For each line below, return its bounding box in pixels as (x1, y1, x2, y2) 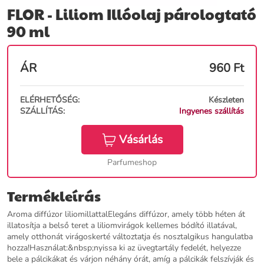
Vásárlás (118, 132, 163, 147)
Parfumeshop (107, 157, 157, 169)
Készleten (209, 94, 244, 105)
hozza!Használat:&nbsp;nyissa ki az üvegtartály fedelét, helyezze (7, 242, 241, 254)
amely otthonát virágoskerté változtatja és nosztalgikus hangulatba (7, 231, 253, 243)
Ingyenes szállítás (179, 105, 244, 117)
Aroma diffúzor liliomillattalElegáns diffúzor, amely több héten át (7, 209, 245, 220)
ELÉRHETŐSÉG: (20, 94, 80, 105)
